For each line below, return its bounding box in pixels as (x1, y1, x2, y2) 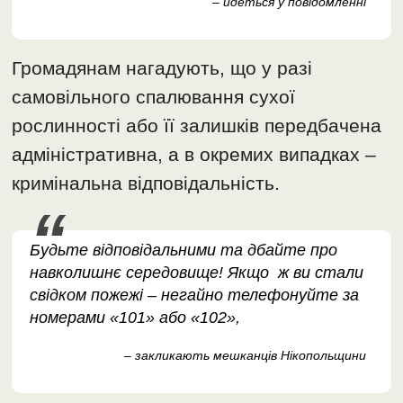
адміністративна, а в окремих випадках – (12, 144, 377, 166)
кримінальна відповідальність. (12, 173, 281, 194)
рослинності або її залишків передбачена (12, 115, 382, 137)
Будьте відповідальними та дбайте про (30, 241, 338, 260)
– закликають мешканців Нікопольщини (123, 348, 366, 363)
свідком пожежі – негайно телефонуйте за (30, 286, 360, 305)
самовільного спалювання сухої (12, 86, 296, 108)
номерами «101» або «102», (30, 309, 241, 327)
